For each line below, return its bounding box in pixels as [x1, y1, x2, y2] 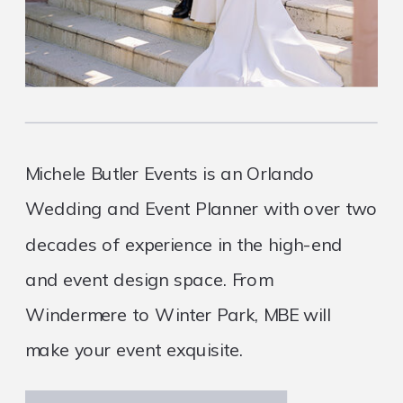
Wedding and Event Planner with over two [25, 197, 379, 220]
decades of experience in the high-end [25, 233, 343, 256]
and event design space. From [25, 268, 273, 291]
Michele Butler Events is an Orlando [25, 162, 316, 185]
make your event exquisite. [25, 338, 244, 362]
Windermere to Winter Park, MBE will [25, 303, 330, 327]
